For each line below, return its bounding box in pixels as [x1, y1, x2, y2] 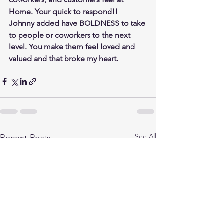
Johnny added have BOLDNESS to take [9, 19, 147, 28]
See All [135, 132, 156, 141]
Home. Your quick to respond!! [9, 7, 122, 17]
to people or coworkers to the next [9, 30, 132, 40]
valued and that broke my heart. [9, 54, 118, 64]
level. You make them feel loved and [9, 42, 137, 52]
